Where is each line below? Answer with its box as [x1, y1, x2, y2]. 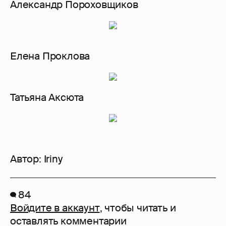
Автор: [10, 152, 44, 166]
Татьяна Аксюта [10, 91, 84, 104]
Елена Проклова [10, 49, 90, 63]
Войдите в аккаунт [10, 201, 100, 215]
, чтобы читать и [99, 201, 176, 215]
